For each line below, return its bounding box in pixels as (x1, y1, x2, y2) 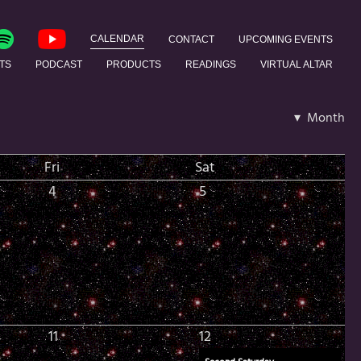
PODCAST (35, 58, 82, 70)
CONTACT (168, 33, 214, 45)
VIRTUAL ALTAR (259, 58, 333, 70)
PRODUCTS (106, 58, 161, 70)
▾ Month (293, 107, 345, 129)
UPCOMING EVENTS (238, 33, 333, 45)
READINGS (185, 58, 236, 70)
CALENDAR (89, 33, 144, 45)
